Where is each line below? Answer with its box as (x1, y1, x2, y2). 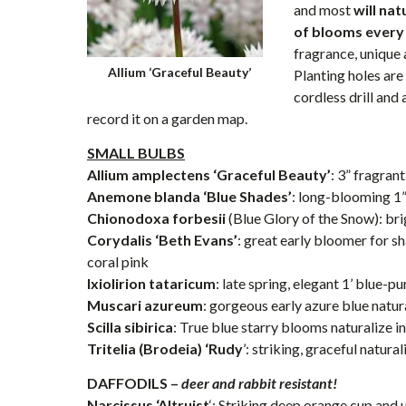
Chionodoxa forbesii (87, 209, 226, 227)
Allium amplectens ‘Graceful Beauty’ (87, 166, 331, 183)
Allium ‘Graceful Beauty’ (108, 64, 251, 80)
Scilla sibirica (87, 318, 173, 335)
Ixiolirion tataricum (87, 275, 216, 292)
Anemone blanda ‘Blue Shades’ (87, 188, 292, 205)
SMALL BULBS (87, 144, 185, 161)
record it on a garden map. (87, 110, 247, 127)
